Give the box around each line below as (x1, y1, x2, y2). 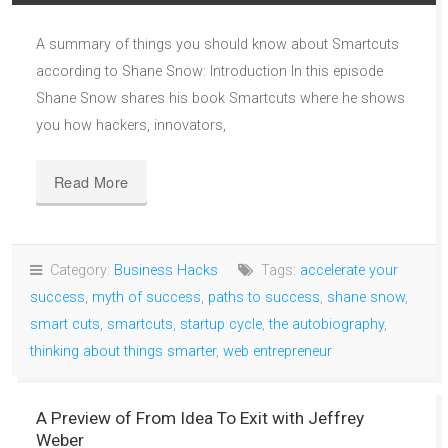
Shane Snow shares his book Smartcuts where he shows (36, 90, 405, 108)
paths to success (208, 289, 320, 307)
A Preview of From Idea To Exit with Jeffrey (36, 408, 364, 429)
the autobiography (269, 316, 384, 334)
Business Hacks (114, 262, 218, 280)
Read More (54, 171, 129, 193)
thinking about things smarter (30, 343, 216, 361)
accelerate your (300, 262, 398, 280)
